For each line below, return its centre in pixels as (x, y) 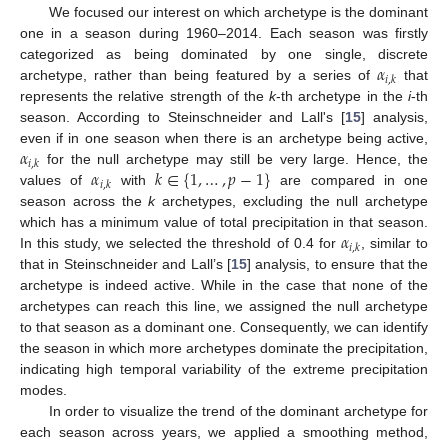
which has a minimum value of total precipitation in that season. (224, 221)
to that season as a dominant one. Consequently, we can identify (224, 326)
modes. (43, 389)
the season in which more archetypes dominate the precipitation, (224, 347)
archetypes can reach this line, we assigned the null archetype (224, 305)
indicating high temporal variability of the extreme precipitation (224, 368)
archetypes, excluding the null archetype (291, 200)
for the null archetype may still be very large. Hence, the (234, 158)
